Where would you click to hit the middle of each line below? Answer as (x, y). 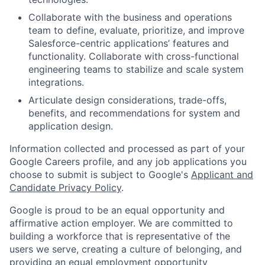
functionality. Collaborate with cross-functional (134, 56)
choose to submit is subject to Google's (100, 175)
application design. (71, 126)
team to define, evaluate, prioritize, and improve (136, 30)
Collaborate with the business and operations (130, 17)
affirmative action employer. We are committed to (121, 223)
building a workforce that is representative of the (120, 236)
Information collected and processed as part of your (127, 149)
